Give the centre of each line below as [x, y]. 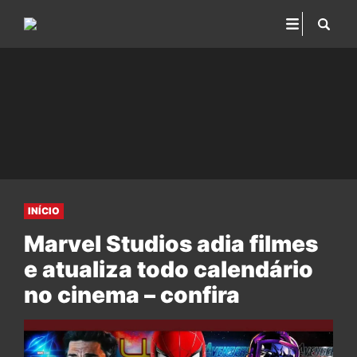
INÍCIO [44, 211]
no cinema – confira [132, 295]
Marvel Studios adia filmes [171, 244]
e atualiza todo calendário [169, 269]
